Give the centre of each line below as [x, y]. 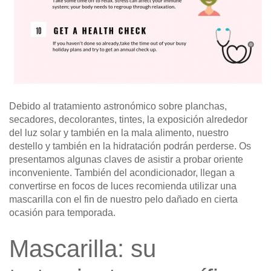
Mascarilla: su [83, 249]
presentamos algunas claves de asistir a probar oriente [126, 160]
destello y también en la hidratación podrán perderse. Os [130, 146]
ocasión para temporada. [62, 213]
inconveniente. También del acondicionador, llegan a [122, 173]
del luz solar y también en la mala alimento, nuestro [119, 133]
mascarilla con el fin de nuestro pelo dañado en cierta [123, 200]
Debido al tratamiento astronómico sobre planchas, [118, 106]
